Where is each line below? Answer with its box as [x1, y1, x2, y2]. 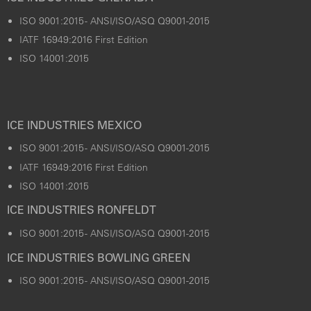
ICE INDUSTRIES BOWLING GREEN [7, 250, 190, 264]
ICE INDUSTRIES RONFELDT [7, 203, 156, 217]
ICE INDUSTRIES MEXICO [7, 117, 142, 132]
